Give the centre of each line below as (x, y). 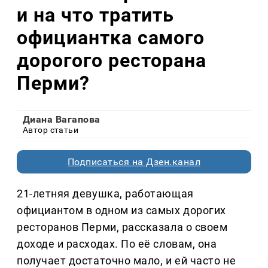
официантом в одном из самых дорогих (121, 211)
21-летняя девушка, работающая (105, 194)
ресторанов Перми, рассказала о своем (122, 227)
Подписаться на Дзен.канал (134, 162)
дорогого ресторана (112, 60)
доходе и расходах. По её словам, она (117, 244)
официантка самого (111, 37)
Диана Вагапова (62, 120)
